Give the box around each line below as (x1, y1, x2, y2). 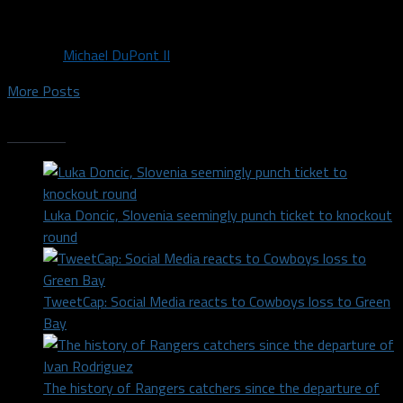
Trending (7, 120, 66, 142)
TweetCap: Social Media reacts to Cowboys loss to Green (43, 291, 390, 313)
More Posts (7, 79, 80, 102)
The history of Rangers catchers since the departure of (43, 377, 380, 399)
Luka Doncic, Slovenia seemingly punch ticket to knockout (43, 204, 392, 227)
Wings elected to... (43, 7, 155, 30)
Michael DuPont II (63, 43, 170, 66)
